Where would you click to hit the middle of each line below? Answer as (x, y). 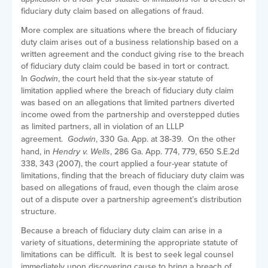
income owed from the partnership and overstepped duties (130, 115)
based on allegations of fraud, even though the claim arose (130, 188)
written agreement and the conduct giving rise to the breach (133, 54)
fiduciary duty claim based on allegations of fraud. (112, 11)
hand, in (37, 152)
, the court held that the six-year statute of (135, 79)
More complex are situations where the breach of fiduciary (129, 31)
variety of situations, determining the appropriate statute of (129, 243)
